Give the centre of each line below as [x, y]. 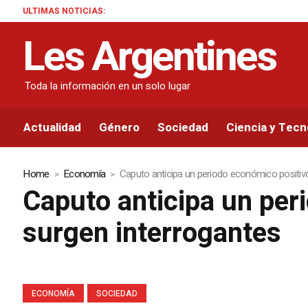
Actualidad [53, 128]
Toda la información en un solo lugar [108, 86]
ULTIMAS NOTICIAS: [64, 11]
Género [120, 128]
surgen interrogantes [152, 234]
